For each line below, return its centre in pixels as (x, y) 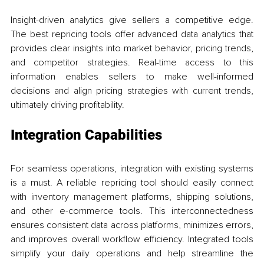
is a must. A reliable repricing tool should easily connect (132, 182)
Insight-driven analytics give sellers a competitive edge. (132, 20)
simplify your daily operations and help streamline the (132, 253)
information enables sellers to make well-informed (132, 76)
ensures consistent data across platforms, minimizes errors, (132, 225)
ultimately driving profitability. (67, 105)
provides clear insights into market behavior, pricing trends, (132, 48)
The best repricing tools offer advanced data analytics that (132, 34)
